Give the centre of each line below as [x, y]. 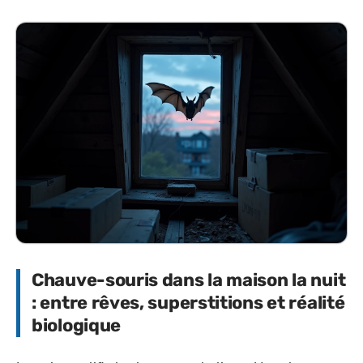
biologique [76, 325]
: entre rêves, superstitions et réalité [188, 303]
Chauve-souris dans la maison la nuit [189, 280]
